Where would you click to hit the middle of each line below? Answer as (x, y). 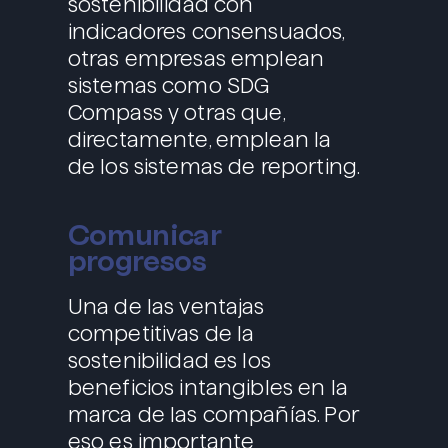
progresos (137, 260)
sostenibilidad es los (169, 361)
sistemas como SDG (168, 86)
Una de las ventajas (166, 307)
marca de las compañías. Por (212, 415)
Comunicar (144, 234)
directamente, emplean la (199, 140)
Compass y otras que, (176, 113)
